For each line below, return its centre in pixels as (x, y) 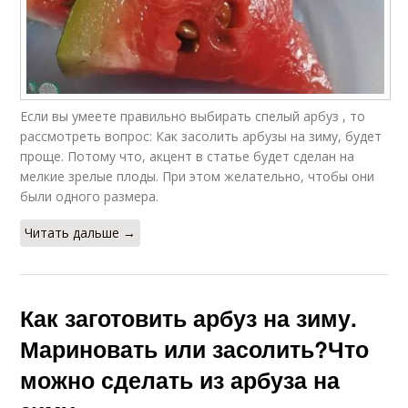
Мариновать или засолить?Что (195, 348)
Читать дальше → (81, 232)
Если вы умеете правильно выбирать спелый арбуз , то (193, 116)
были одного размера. (90, 196)
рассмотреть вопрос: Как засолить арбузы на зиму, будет (201, 136)
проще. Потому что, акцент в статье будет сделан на (188, 156)
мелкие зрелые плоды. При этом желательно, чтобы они (198, 176)
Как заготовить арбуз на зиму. (189, 317)
